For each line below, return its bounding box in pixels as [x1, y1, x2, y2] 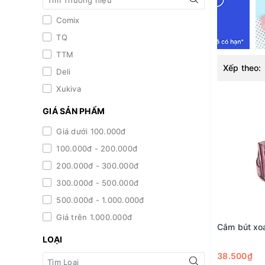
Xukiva [54, 84, 81, 94]
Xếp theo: [223, 63, 261, 73]
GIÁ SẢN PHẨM [43, 106, 105, 117]
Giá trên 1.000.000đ [54, 212, 132, 222]
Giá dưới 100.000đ [54, 127, 126, 137]
